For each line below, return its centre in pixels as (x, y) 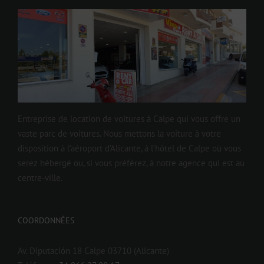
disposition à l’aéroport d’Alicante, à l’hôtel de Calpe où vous (129, 148)
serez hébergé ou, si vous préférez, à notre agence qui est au (131, 163)
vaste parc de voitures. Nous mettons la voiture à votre (119, 134)
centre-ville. (40, 178)
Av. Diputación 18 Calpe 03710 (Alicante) (93, 251)
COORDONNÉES (46, 221)
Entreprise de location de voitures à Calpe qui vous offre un (129, 119)
